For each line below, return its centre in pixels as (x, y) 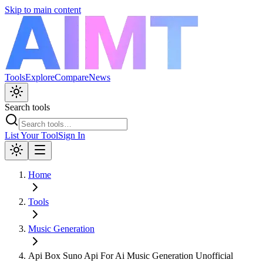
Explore (40, 77)
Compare (72, 77)
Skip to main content (43, 10)
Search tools (27, 107)
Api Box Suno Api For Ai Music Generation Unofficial (131, 256)
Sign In (72, 135)
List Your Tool (31, 135)
